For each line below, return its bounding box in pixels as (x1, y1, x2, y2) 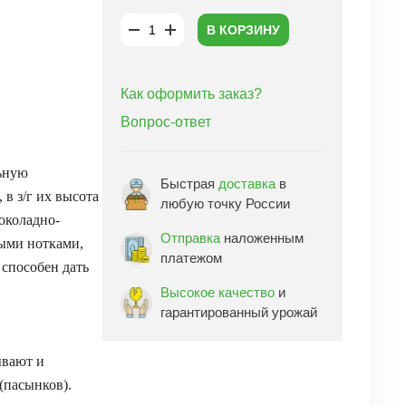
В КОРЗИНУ (206, 23, 280, 37)
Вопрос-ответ (121, 114, 211, 130)
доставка (218, 176, 275, 191)
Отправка (160, 230, 220, 246)
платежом (160, 250, 222, 266)
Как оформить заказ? (121, 86, 262, 101)
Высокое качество (160, 285, 275, 300)
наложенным (220, 230, 304, 246)
